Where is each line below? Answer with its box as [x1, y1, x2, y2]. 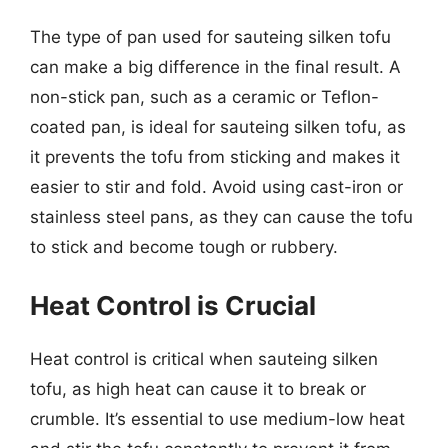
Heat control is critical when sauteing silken [30, 348, 378, 369]
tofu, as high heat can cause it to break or [30, 378, 366, 399]
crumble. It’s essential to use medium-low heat [30, 408, 405, 429]
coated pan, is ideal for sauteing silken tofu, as [30, 117, 406, 137]
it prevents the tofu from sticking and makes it [30, 147, 400, 167]
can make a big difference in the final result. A [30, 57, 401, 77]
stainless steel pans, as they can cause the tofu [30, 207, 413, 227]
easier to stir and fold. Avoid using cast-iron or [30, 177, 403, 197]
